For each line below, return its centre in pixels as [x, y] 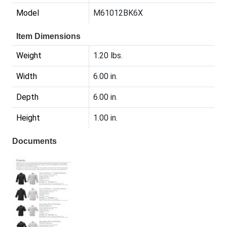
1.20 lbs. [108, 56]
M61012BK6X [118, 13]
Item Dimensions [48, 36]
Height [28, 118]
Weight [29, 56]
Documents [34, 141]
